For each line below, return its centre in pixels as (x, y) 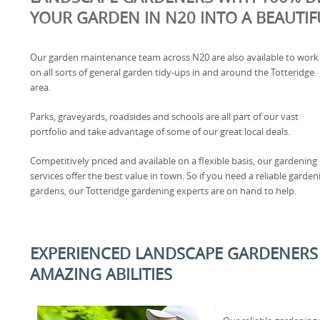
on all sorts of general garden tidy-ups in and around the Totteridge (172, 72)
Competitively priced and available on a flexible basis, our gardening (174, 161)
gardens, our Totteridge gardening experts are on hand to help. (163, 191)
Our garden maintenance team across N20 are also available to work (174, 57)
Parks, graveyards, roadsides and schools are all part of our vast (164, 116)
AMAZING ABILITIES (101, 274)
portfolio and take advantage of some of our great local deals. (160, 131)
